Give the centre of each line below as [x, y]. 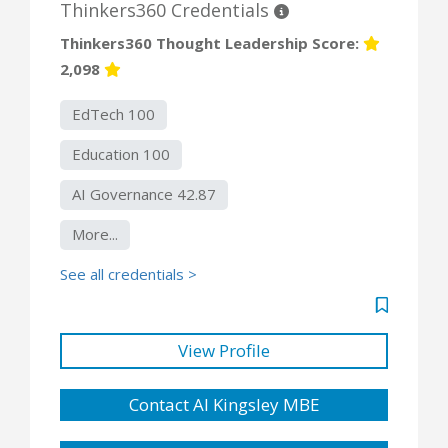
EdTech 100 [113, 113]
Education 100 [121, 153]
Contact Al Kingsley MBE [224, 404]
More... [95, 233]
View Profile [224, 350]
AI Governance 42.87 [144, 193]
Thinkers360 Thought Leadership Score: [211, 42]
